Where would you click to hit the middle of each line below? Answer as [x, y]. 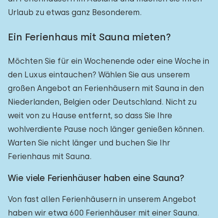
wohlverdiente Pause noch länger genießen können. [106, 129]
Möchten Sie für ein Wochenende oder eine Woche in [109, 61]
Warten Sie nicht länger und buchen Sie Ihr [89, 143]
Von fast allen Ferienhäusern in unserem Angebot [102, 199]
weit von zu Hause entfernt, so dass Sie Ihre [90, 116]
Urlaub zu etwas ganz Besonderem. [75, 12]
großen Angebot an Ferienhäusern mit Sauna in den [106, 88]
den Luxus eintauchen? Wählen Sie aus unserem [99, 75]
